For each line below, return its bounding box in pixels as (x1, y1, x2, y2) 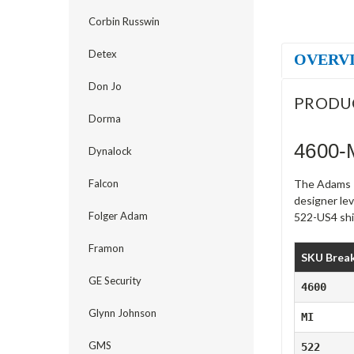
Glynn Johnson (88, 307, 156, 319)
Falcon (88, 177, 119, 190)
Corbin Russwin (88, 15, 160, 28)
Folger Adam (88, 209, 148, 222)
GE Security (88, 274, 141, 287)
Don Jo (88, 80, 122, 92)
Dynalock (88, 145, 132, 157)
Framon (88, 242, 124, 254)
